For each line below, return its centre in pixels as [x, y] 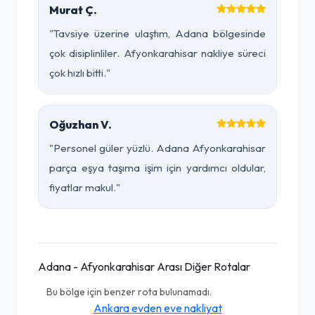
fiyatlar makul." [85, 187]
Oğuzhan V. [81, 124]
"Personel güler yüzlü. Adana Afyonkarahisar [157, 148]
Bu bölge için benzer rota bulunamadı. [129, 292]
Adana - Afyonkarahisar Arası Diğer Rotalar [144, 266]
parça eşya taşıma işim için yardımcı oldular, [157, 168]
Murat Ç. [73, 10]
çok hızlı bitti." [80, 73]
